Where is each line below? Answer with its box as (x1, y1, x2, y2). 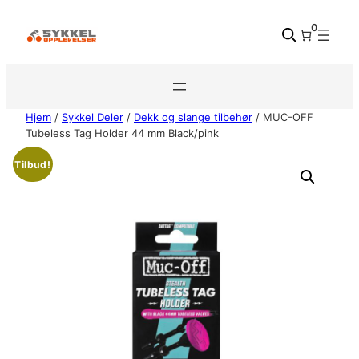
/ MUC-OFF (252, 111, 313, 123)
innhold (6, 42, 43, 56)
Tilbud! (14, 158, 51, 171)
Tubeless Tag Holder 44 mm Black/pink (26, 127, 219, 139)
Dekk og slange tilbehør (134, 111, 252, 123)
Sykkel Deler (62, 111, 123, 123)
